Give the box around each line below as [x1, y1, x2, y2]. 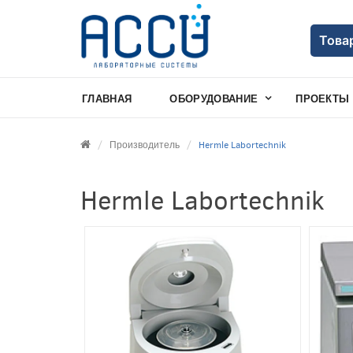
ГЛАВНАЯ [82, 91, 132, 106]
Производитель [110, 138, 180, 151]
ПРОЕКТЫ [295, 91, 350, 106]
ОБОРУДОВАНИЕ [169, 91, 258, 106]
